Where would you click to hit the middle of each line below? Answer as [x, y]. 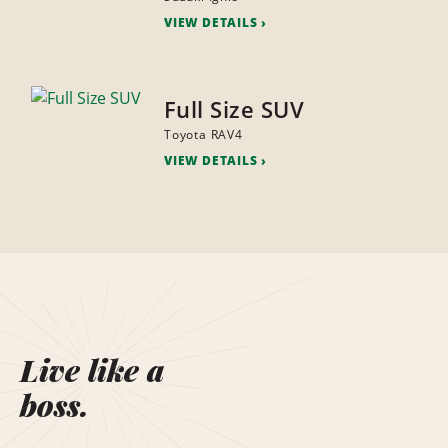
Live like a [92, 370]
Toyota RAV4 [203, 135]
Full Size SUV [234, 109]
